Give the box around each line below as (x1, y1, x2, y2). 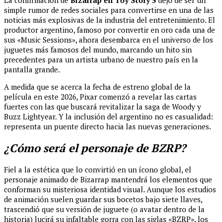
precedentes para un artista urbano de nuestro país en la (4, 55, 198, 65)
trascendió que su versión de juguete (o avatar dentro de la (4, 204, 205, 214)
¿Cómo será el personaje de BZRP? (4, 140, 186, 155)
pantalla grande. (4, 64, 60, 75)
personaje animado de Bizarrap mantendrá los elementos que (4, 174, 212, 184)
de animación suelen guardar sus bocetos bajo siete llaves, (4, 194, 202, 204)
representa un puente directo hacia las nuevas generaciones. (4, 121, 211, 132)
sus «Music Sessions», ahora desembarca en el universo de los (4, 35, 213, 45)
